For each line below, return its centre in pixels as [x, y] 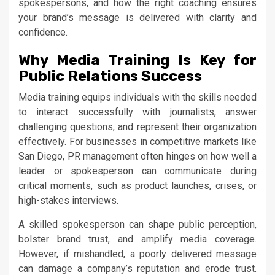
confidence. [43, 32]
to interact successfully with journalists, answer [137, 112]
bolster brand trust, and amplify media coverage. [137, 239]
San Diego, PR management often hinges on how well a [137, 156]
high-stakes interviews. [68, 200]
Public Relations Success [112, 76]
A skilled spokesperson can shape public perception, [137, 224]
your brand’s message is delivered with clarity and [137, 17]
